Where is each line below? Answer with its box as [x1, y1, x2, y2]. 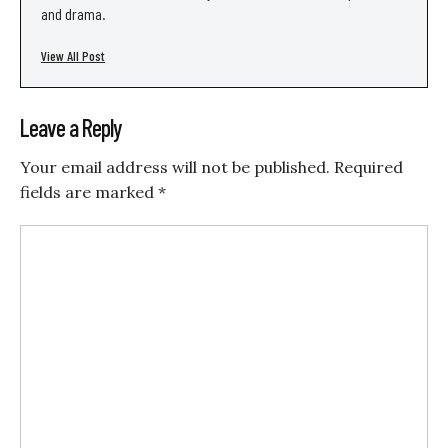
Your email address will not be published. [20, 156, 330, 177]
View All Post [41, 46, 105, 64]
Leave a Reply [20, 112, 121, 142]
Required [334, 156, 403, 177]
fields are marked [20, 181, 158, 202]
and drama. [41, 3, 105, 23]
